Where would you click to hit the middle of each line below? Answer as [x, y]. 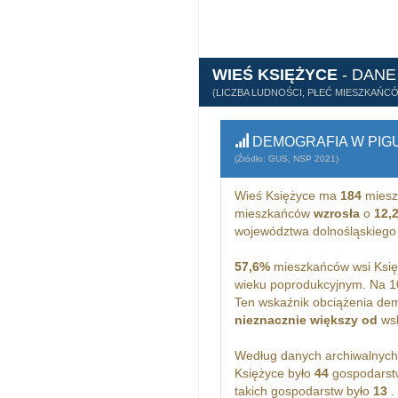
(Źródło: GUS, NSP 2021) [286, 159]
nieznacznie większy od [306, 320]
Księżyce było [274, 373]
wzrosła [336, 213]
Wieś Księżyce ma [287, 195]
